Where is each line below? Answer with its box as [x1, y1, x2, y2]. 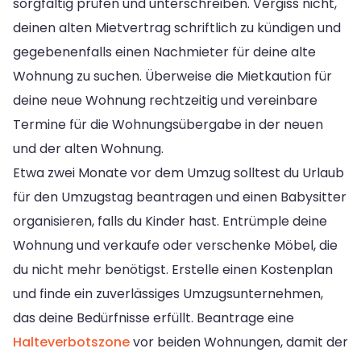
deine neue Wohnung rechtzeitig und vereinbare [13, 90, 317, 110]
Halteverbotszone [13, 332, 130, 351]
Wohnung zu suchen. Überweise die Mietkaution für [13, 66, 332, 85]
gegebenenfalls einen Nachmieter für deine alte [13, 42, 316, 61]
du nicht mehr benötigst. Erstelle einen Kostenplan [13, 259, 333, 279]
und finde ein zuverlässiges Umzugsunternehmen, [13, 284, 323, 303]
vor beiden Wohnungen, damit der [130, 332, 348, 351]
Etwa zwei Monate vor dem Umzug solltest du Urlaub [13, 163, 344, 182]
